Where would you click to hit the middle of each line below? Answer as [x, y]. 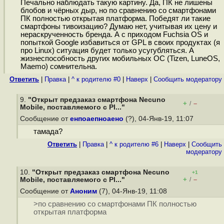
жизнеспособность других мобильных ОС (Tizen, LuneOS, [120, 59]
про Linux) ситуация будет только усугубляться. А [107, 51]
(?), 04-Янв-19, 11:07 [159, 119]
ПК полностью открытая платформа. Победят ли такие [115, 19]
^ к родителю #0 [96, 79]
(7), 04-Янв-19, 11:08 [133, 191]
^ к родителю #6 [134, 144]
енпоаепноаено [97, 119]
